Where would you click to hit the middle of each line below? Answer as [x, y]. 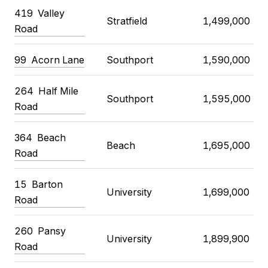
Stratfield [127, 21]
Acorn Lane [58, 60]
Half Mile [58, 91]
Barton [47, 185]
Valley [51, 13]
